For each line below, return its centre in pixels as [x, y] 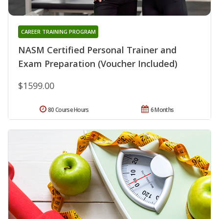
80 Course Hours [68, 109]
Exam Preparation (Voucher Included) [98, 63]
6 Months [162, 109]
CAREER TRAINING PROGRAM [58, 31]
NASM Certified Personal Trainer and [97, 50]
